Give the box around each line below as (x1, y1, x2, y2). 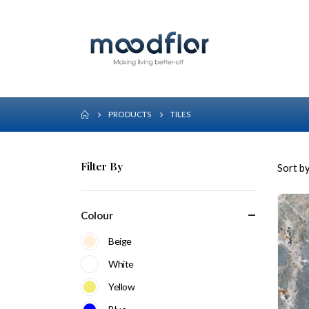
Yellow (108, 280, 135, 292)
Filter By (81, 159, 123, 173)
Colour (81, 208, 113, 221)
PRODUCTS (108, 108, 151, 119)
